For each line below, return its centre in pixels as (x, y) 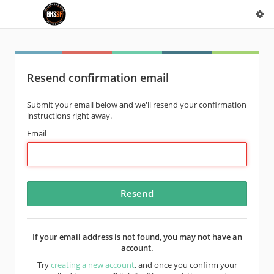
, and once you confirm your (186, 265)
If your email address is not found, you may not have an (137, 237)
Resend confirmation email (98, 78)
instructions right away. (69, 116)
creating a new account (92, 265)
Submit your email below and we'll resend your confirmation (137, 105)
